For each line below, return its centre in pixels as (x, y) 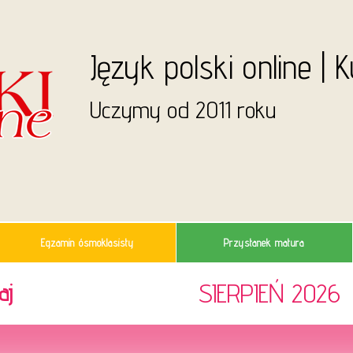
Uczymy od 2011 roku (182, 110)
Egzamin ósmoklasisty (88, 243)
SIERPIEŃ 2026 (269, 293)
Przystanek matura (264, 243)
